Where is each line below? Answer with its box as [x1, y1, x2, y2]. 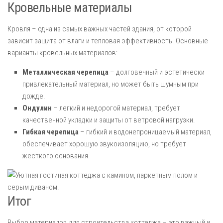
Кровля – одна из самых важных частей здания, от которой [7, 24, 192, 33]
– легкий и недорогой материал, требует [52, 104, 180, 112]
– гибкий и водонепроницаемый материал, [79, 127, 212, 136]
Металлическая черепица [22, 68, 109, 77]
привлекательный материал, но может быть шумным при [22, 80, 199, 89]
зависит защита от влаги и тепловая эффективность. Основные [7, 36, 208, 45]
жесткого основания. [22, 151, 90, 160]
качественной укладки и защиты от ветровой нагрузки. [22, 115, 195, 124]
